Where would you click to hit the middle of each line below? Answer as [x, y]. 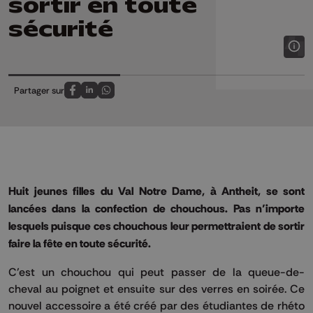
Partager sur [39, 90]
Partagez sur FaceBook [118, 97]
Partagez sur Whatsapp [153, 97]
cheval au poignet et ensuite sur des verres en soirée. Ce [156, 288]
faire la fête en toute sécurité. [80, 243]
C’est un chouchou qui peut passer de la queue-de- [156, 271]
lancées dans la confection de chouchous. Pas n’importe [156, 208]
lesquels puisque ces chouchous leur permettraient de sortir [156, 226]
